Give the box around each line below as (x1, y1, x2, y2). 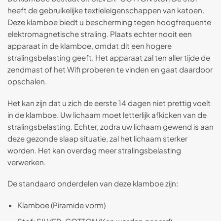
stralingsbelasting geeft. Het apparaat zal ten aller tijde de (7, 52, 210, 62)
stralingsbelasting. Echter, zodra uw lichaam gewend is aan (7, 121, 214, 131)
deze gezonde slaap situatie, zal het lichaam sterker (7, 133, 187, 143)
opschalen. (7, 76, 47, 86)
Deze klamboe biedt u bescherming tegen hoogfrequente (7, 17, 211, 27)
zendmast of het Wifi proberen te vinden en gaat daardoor (7, 64, 213, 74)
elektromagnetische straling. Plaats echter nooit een (7, 29, 192, 38)
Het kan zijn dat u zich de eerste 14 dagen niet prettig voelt (7, 98, 211, 108)
